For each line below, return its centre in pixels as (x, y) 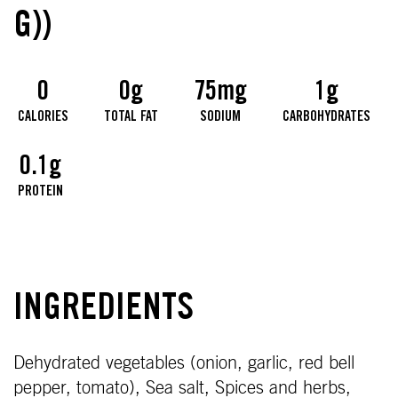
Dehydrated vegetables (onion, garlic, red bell (184, 364)
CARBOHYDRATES (326, 118)
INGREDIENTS (103, 311)
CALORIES (43, 118)
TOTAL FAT (131, 118)
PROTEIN (40, 192)
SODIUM (220, 118)
